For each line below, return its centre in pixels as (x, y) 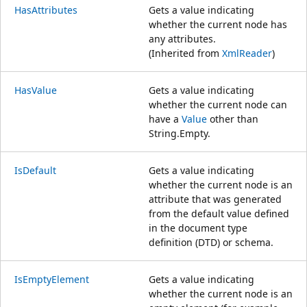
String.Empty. (180, 133)
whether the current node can (218, 104)
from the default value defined (219, 213)
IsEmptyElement (52, 279)
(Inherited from (185, 53)
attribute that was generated (215, 199)
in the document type (198, 228)
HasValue (36, 90)
